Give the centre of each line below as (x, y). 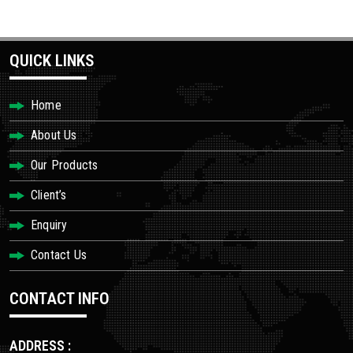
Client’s (49, 195)
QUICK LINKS (52, 61)
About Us (54, 135)
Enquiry (49, 225)
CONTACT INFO (59, 299)
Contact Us (59, 255)
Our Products (65, 165)
